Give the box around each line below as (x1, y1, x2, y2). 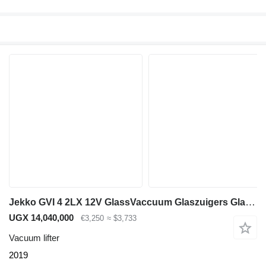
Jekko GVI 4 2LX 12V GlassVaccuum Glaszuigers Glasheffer (245, 196, 255, 208)
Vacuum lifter (9, 233, 59, 243)
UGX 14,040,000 (9, 212, 74, 223)
